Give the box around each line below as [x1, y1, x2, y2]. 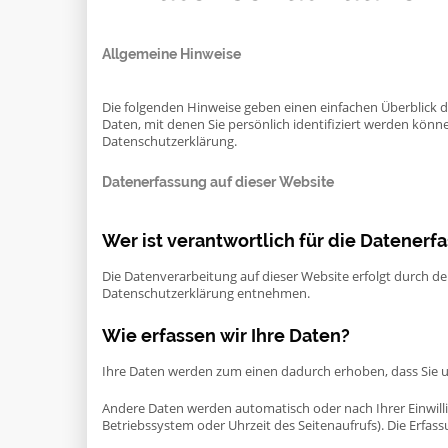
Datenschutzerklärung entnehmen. [102, 285, 310, 302]
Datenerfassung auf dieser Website [102, 174, 334, 190]
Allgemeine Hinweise [102, 46, 241, 62]
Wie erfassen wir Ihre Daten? [102, 325, 350, 346]
